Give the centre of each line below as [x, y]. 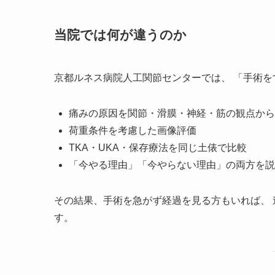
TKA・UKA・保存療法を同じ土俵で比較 [158, 147]
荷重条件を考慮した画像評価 [133, 130]
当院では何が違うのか [120, 35]
